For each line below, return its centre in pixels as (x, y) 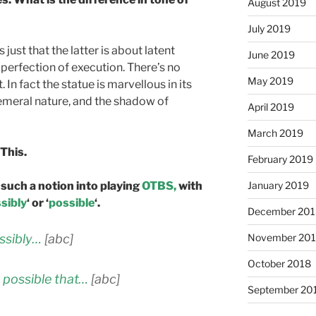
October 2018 (279, 264)
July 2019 (269, 29)
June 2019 (271, 55)
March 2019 (275, 133)
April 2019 (271, 107)
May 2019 (270, 81)
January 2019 (278, 186)
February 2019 (280, 159)
